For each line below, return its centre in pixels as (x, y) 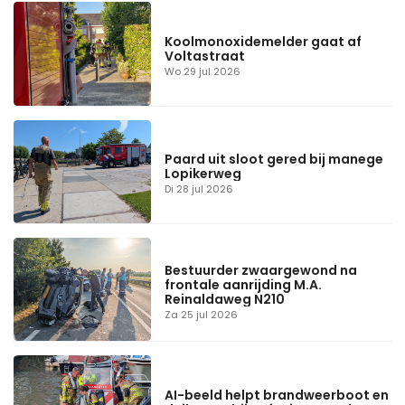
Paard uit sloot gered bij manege (274, 160)
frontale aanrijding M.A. (244, 284)
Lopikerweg (203, 174)
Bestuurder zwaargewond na (261, 270)
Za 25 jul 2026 (202, 314)
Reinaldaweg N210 (225, 299)
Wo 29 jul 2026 (203, 72)
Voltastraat (205, 57)
